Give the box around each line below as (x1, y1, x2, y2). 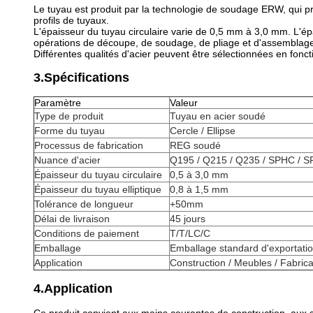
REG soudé (170, 140, 221, 151)
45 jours (170, 213, 205, 224)
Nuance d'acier (34, 154, 101, 166)
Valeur (170, 97, 198, 108)
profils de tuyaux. (34, 15, 109, 26)
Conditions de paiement (34, 228, 139, 239)
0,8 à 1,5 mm (170, 184, 228, 195)
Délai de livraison (34, 213, 110, 224)
